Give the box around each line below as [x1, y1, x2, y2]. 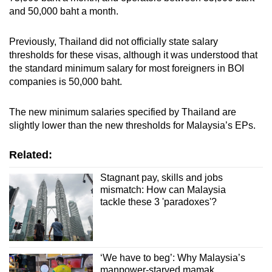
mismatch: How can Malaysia [100, 185, 226, 195]
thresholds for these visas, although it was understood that [9, 50, 257, 61]
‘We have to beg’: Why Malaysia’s [100, 252, 245, 263]
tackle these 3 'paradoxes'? [100, 197, 217, 208]
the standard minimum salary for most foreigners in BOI [9, 63, 244, 74]
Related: [9, 149, 52, 161]
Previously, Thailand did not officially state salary [9, 36, 218, 47]
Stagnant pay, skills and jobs [100, 172, 223, 183]
